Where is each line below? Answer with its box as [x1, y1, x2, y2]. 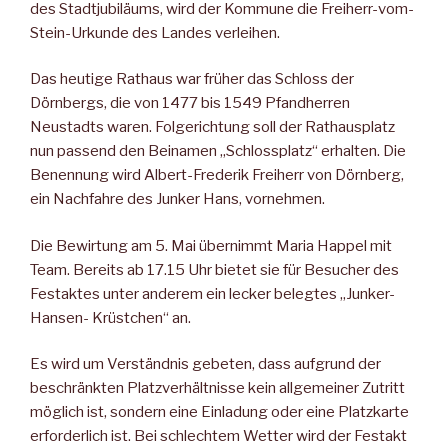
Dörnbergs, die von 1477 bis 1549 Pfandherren [30, 94, 350, 113]
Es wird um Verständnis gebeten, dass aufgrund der [30, 355, 381, 374]
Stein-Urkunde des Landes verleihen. [30, 23, 280, 42]
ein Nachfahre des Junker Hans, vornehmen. [30, 190, 325, 209]
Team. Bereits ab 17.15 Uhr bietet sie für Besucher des [30, 260, 399, 279]
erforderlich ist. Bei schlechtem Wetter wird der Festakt [30, 427, 407, 446]
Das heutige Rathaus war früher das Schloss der [30, 70, 354, 89]
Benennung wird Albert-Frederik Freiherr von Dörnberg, [30, 166, 404, 185]
